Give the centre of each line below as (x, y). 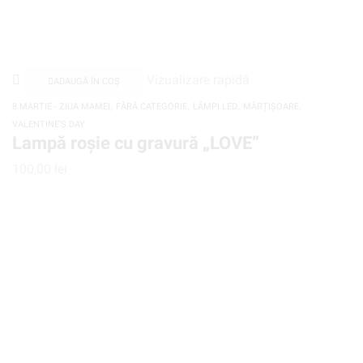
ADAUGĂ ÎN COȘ (86, 81)
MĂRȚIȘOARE (271, 106)
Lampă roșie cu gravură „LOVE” (136, 142)
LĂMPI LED (215, 106)
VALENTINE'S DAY (49, 124)
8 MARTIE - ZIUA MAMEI (61, 106)
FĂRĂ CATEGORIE (152, 106)
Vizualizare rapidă (199, 79)
